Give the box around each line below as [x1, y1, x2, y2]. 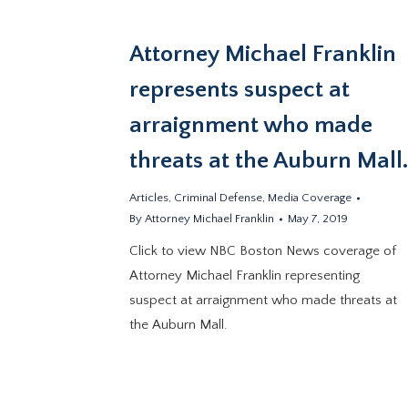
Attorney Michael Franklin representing [129, 268, 361, 283]
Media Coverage [268, 191, 352, 204]
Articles [129, 191, 169, 204]
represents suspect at [129, 76, 351, 103]
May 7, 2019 [288, 212, 349, 225]
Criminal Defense [174, 191, 263, 204]
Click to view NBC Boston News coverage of [129, 243, 397, 259]
